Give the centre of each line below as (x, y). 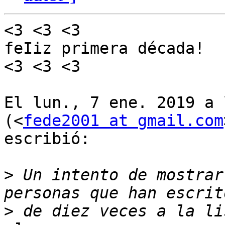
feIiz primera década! (104, 48)
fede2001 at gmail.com (123, 121)
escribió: (47, 139)
